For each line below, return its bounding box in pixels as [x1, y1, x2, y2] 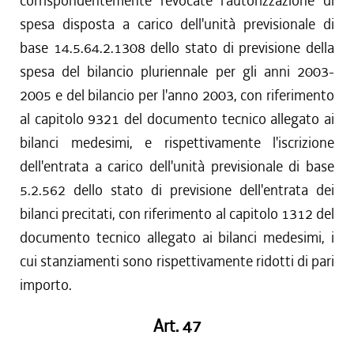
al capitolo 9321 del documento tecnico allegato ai [20, 109, 334, 129]
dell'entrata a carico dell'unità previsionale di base [20, 156, 334, 176]
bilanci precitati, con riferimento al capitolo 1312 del [20, 204, 334, 224]
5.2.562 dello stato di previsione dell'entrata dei [20, 180, 334, 200]
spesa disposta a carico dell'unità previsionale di [20, 14, 334, 34]
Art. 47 [153, 315, 201, 337]
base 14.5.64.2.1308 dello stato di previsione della [20, 38, 334, 58]
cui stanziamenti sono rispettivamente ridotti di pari [20, 251, 334, 271]
